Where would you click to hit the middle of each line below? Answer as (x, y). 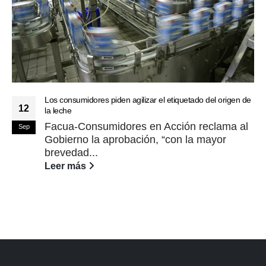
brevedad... (71, 153)
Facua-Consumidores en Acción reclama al (146, 127)
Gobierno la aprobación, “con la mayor (135, 140)
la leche (58, 111)
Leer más (66, 166)
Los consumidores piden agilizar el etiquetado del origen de (148, 100)
